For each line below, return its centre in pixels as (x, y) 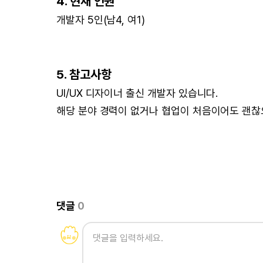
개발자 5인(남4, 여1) (101, 20)
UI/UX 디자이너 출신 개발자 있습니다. (137, 93)
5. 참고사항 (84, 74)
